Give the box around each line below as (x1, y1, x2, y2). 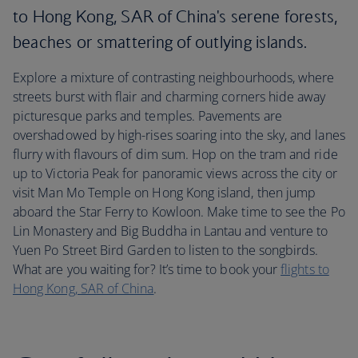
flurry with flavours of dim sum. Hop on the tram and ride (13, 145, 338, 163)
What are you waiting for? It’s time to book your (13, 261, 281, 278)
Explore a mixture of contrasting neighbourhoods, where (13, 69, 335, 86)
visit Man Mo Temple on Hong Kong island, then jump (13, 184, 316, 201)
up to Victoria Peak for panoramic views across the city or (13, 165, 337, 182)
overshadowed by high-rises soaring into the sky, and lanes (13, 126, 345, 144)
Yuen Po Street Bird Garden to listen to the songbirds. (13, 241, 319, 259)
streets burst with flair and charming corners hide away (13, 88, 326, 105)
